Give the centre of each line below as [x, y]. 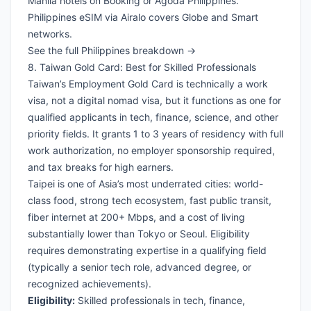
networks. [50, 34]
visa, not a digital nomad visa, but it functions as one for [154, 101]
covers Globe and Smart [202, 17]
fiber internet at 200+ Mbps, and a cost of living [136, 217]
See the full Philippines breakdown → [112, 51]
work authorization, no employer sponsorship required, [151, 151]
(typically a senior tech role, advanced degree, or [140, 267]
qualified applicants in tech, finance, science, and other [153, 117]
